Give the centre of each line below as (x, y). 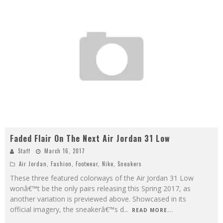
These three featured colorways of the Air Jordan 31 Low (102, 178)
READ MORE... (153, 210)
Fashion (61, 164)
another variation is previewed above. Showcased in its (98, 199)
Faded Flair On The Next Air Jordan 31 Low (90, 138)
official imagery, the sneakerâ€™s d (67, 209)
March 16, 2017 (65, 151)
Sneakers (130, 164)
